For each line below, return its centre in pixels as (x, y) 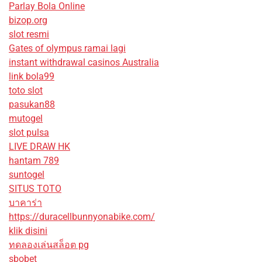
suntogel (27, 175)
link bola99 (32, 77)
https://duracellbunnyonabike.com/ (82, 217)
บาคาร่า (25, 203)
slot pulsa (29, 133)
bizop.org (28, 20)
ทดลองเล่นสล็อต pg (49, 245)
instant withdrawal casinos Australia (84, 63)
